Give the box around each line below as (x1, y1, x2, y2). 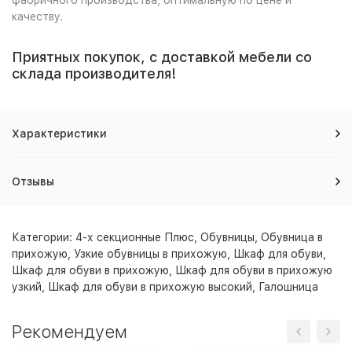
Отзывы (12, 174, 54, 188)
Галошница (258, 280, 318, 293)
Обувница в (261, 230, 323, 244)
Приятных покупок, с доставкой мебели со (12, 48, 312, 65)
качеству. (12, 9, 63, 23)
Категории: (12, 230, 75, 244)
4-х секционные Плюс (75, 230, 194, 244)
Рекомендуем (12, 321, 127, 342)
